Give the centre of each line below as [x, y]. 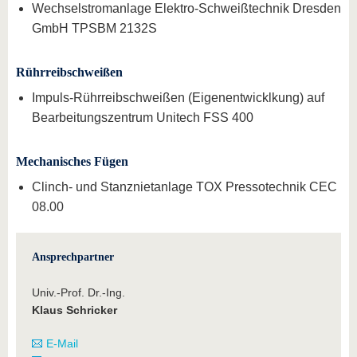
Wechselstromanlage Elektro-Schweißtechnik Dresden [186, 8]
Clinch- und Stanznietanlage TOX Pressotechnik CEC [184, 187]
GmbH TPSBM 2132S [94, 28]
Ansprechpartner [73, 257]
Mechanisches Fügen [72, 161]
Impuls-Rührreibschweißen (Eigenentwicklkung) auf [178, 98]
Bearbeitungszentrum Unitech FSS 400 [144, 118]
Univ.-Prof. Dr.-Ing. [78, 292]
